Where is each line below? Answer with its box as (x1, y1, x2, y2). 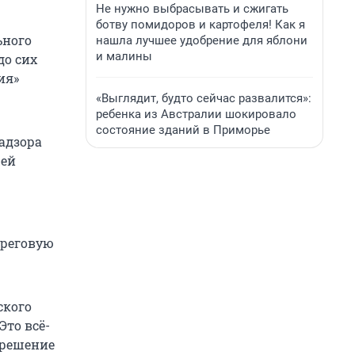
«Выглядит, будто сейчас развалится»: (96, 91, 311, 105)
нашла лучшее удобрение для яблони (96, 33, 307, 48)
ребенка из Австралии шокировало (96, 107, 296, 121)
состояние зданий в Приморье (96, 123, 270, 137)
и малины (96, 49, 152, 63)
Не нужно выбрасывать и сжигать (96, 2, 288, 16)
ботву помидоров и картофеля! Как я (96, 17, 305, 32)
